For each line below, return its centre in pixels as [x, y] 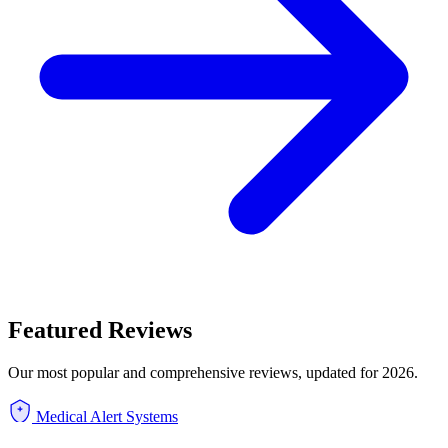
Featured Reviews [100, 330]
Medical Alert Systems [107, 417]
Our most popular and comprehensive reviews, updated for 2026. [213, 373]
